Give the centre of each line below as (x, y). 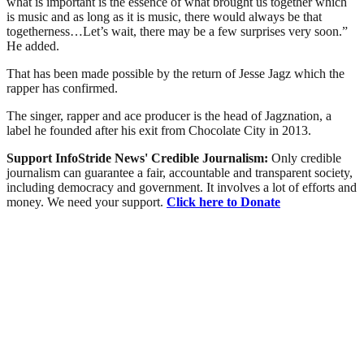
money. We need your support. (87, 201)
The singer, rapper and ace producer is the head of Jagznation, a (169, 115)
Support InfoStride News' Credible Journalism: (139, 158)
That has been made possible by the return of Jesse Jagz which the (175, 73)
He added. (33, 45)
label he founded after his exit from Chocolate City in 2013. (159, 130)
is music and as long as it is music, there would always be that (164, 16)
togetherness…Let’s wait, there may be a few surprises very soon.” (177, 31)
